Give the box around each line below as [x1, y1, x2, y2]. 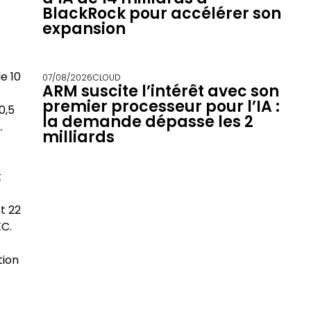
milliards [42, 126, 115, 149]
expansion [42, 18, 126, 40]
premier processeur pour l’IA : [42, 96, 280, 118]
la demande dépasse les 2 [42, 111, 253, 133]
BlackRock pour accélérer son [42, 3, 281, 25]
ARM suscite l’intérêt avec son [42, 81, 279, 103]
